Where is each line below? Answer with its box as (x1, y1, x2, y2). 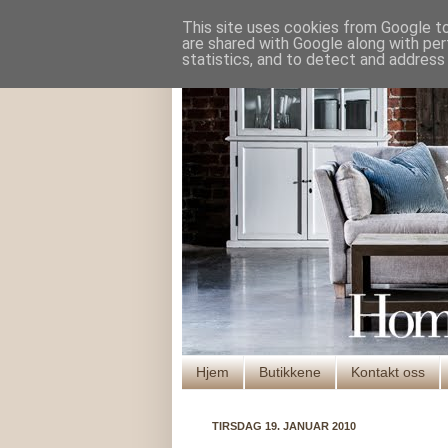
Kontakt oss (351, 364, 425, 381)
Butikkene (259, 364, 321, 381)
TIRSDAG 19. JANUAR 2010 (212, 419, 356, 432)
